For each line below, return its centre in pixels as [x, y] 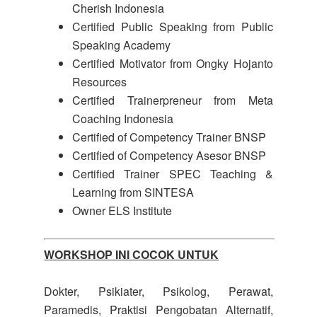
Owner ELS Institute [122, 211]
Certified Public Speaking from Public [173, 27]
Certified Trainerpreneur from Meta [173, 100]
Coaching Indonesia [123, 119]
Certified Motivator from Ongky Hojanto [173, 63]
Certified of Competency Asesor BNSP [169, 155]
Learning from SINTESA [133, 192]
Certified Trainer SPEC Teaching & [173, 174]
